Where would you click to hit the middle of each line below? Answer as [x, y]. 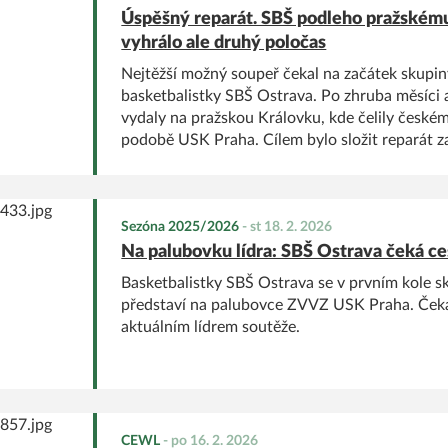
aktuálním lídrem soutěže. [211, 326]
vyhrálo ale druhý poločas [224, 42]
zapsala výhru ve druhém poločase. [243, 183]
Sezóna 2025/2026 [180, 226]
